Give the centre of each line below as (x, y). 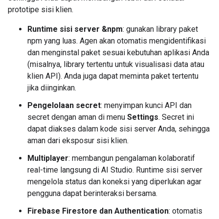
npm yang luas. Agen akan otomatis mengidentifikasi (117, 41)
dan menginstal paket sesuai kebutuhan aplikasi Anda (118, 53)
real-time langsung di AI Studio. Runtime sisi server (115, 170)
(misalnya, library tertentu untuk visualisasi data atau (116, 64)
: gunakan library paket (160, 29)
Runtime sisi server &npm (75, 29)
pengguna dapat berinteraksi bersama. (92, 193)
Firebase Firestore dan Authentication (98, 211)
